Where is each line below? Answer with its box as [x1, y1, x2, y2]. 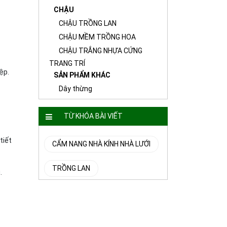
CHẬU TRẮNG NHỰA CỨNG [59, 47, 142, 55]
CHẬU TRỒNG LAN [59, 19, 117, 27]
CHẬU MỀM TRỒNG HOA [59, 33, 136, 41]
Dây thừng [59, 85, 92, 93]
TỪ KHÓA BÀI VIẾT [64, 112, 123, 120]
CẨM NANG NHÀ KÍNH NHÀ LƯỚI [52, 140, 150, 148]
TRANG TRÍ [49, 59, 85, 67]
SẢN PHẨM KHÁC [54, 71, 110, 79]
